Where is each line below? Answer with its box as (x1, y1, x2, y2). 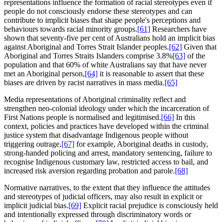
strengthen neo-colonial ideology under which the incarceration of (4, 104, 209, 112)
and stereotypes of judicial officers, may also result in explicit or (4, 192, 202, 201)
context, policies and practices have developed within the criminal (4, 121, 209, 130)
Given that (182, 42, 217, 51)
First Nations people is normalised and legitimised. (4, 112, 161, 121)
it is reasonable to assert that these (98, 69, 204, 78)
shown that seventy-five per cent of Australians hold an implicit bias (4, 33, 215, 42)
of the (185, 51, 205, 60)
